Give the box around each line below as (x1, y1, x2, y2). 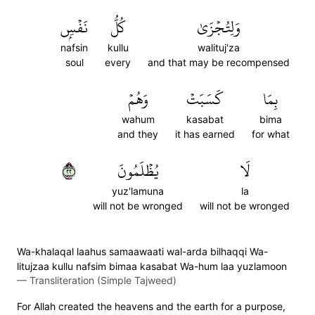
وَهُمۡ (127, 84, 148, 114)
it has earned (175, 128, 235, 140)
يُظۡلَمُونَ (117, 156, 159, 186)
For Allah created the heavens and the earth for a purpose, (17, 300, 285, 312)
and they (117, 128, 158, 140)
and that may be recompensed (148, 56, 290, 68)
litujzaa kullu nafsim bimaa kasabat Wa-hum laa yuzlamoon (17, 260, 287, 272)
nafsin (60, 41, 88, 53)
